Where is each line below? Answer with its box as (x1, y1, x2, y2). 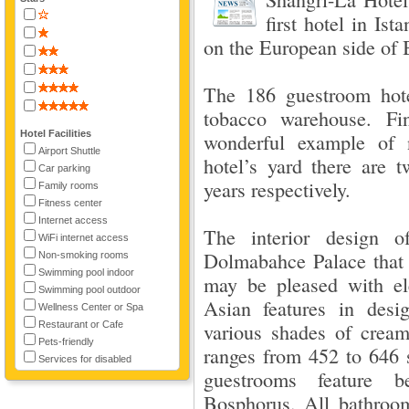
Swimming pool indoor (37, 267, 134, 278)
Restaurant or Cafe (37, 319, 123, 330)
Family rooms (37, 180, 99, 191)
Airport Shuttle (37, 145, 100, 156)
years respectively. (203, 176, 351, 204)
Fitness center (37, 197, 102, 208)
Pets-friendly (37, 336, 94, 347)
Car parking (37, 163, 90, 173)
